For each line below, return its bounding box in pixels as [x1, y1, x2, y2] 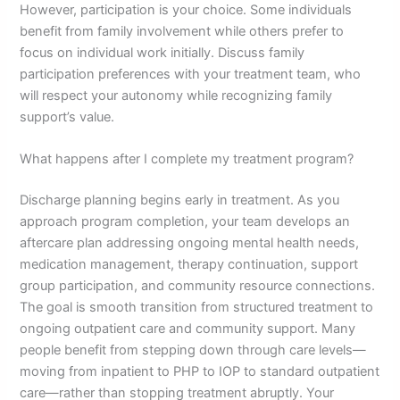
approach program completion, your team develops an [20, 213, 351, 230]
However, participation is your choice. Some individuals [20, 2, 353, 19]
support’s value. [20, 109, 115, 126]
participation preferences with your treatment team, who [20, 66, 362, 83]
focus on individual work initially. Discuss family [20, 45, 305, 62]
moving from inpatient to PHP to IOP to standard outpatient [20, 363, 380, 380]
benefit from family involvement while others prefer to [20, 23, 345, 40]
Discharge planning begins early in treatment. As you [20, 192, 340, 209]
